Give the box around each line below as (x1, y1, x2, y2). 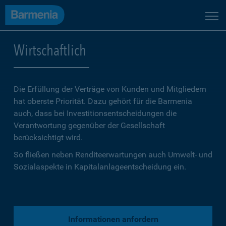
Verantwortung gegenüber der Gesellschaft (14, 121, 165, 130)
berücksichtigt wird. (14, 133, 83, 142)
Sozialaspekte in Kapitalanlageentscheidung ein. (14, 162, 186, 172)
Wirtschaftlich (14, 41, 86, 59)
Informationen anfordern (68, 214, 158, 224)
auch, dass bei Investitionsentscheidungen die (14, 108, 177, 118)
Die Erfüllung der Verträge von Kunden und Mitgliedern (14, 84, 206, 94)
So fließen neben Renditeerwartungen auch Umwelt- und (14, 150, 212, 159)
